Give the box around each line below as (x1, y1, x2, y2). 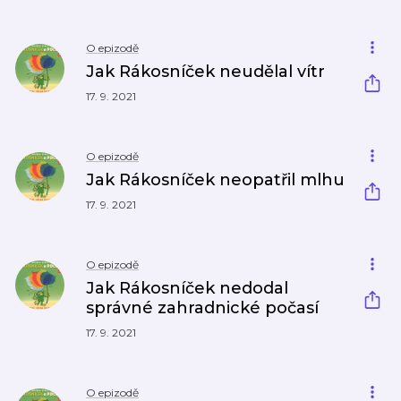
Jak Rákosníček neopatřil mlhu (86, 170, 345, 190)
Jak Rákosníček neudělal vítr (86, 62, 325, 81)
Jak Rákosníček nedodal (86, 278, 288, 298)
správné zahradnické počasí (86, 298, 319, 318)
